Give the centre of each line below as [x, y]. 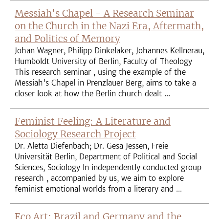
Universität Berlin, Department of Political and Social [106, 157]
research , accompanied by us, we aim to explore [99, 178]
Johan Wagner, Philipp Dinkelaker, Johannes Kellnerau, [109, 51]
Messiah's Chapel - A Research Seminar [104, 13]
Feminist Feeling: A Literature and [93, 121]
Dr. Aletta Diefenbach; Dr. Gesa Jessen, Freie [91, 146]
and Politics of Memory [67, 39]
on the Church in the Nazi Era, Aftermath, [109, 26]
